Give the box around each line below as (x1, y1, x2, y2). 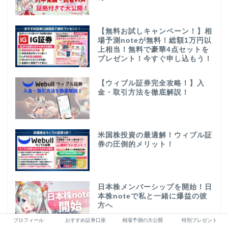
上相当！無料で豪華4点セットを (97, 46, 209, 54)
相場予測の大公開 (122, 217, 163, 223)
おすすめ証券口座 (65, 217, 106, 223)
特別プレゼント (182, 217, 217, 223)
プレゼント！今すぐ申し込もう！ (97, 55, 212, 63)
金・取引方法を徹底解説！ (97, 89, 189, 97)
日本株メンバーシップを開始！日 (97, 183, 212, 191)
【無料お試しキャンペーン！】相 (97, 27, 212, 36)
